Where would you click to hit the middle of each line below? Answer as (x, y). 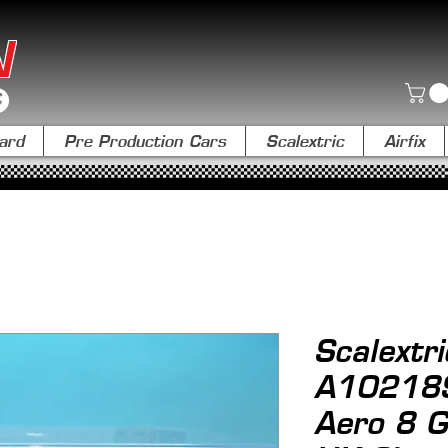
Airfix (404, 141)
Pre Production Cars (144, 141)
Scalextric (304, 141)
